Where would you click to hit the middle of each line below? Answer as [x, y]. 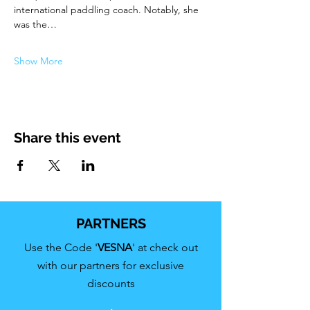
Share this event [67, 137]
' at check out [165, 247]
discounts [111, 283]
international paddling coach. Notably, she [108, 9]
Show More [38, 61]
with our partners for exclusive [111, 265]
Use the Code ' [61, 247]
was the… [35, 24]
